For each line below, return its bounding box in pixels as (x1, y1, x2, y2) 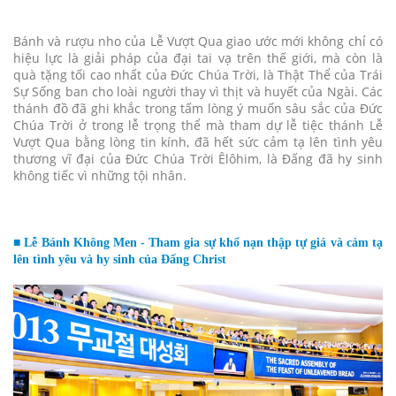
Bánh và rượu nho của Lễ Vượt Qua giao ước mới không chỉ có (13, 33, 383, 50)
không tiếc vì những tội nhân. (13, 167, 187, 185)
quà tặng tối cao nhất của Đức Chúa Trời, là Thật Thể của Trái (13, 66, 383, 84)
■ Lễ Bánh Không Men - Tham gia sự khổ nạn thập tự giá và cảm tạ (13, 236, 383, 250)
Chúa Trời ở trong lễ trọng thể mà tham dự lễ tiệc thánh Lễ (13, 117, 383, 134)
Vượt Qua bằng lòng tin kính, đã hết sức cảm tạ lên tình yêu (13, 133, 383, 151)
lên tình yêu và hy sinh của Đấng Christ (13, 253, 226, 267)
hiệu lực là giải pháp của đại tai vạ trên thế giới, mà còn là (13, 49, 383, 67)
